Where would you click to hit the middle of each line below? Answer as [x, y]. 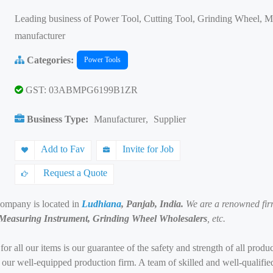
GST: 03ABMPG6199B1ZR [80, 90]
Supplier [170, 119]
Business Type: [58, 119]
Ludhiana [101, 204]
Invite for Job [148, 149]
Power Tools [102, 60]
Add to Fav [63, 149]
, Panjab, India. [154, 204]
